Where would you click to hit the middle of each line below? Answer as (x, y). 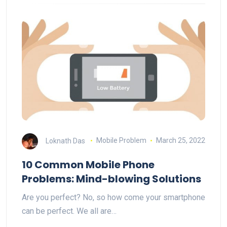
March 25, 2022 (180, 141)
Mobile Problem (121, 141)
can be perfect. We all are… (69, 211)
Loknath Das (65, 141)
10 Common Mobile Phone (88, 164)
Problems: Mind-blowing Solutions (111, 179)
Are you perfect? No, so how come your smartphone (113, 197)
